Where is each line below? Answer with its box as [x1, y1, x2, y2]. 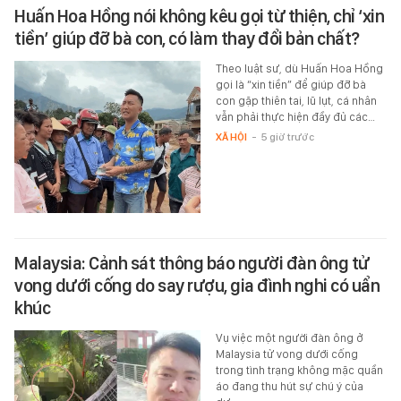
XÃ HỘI [215, 130, 247, 143]
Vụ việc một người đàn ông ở [215, 331, 363, 346]
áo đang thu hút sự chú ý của [215, 380, 363, 394]
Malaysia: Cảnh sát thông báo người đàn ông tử [14, 252, 370, 275]
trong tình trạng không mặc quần [215, 363, 383, 378]
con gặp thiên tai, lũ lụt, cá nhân [215, 93, 377, 107]
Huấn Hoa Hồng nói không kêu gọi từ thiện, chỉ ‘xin [14, 4, 384, 27]
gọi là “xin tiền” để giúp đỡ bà [215, 77, 366, 91]
